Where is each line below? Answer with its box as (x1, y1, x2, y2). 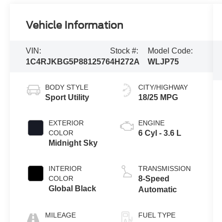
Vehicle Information (26, 19, 124, 31)
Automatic (138, 185, 177, 194)
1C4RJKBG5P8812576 (26, 57, 111, 66)
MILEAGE (45, 211, 76, 219)
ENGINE (138, 118, 165, 127)
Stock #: (110, 46, 139, 55)
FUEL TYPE (138, 211, 175, 219)
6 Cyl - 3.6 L (138, 128, 181, 137)
